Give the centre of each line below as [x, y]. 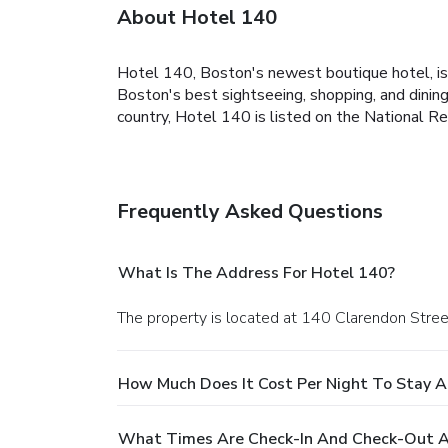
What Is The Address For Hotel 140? [256, 272]
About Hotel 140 [197, 17]
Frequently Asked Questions [250, 211]
